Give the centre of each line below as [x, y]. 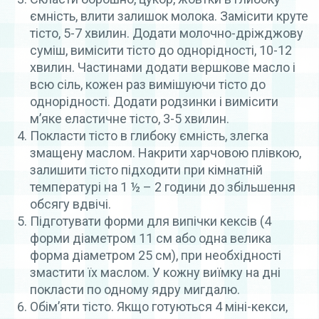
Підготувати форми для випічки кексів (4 [151, 221]
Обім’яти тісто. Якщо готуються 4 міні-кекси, [159, 306]
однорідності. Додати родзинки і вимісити [154, 101]
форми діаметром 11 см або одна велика [151, 238]
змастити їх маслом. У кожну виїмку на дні [155, 272]
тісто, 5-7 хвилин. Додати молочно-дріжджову [167, 33]
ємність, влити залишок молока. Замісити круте [169, 16]
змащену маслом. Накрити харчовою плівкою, [166, 152]
